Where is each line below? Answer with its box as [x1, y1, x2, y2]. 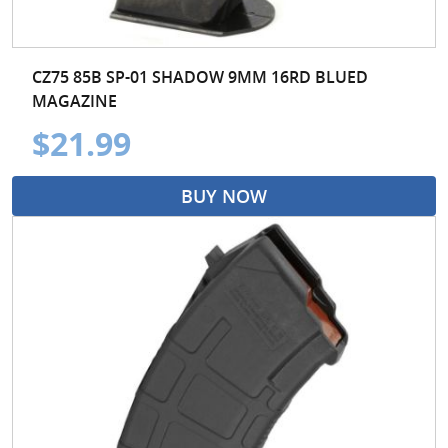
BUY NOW [181, 183, 267, 208]
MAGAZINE [32, 89, 117, 112]
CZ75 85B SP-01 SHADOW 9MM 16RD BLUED [32, 65, 368, 88]
